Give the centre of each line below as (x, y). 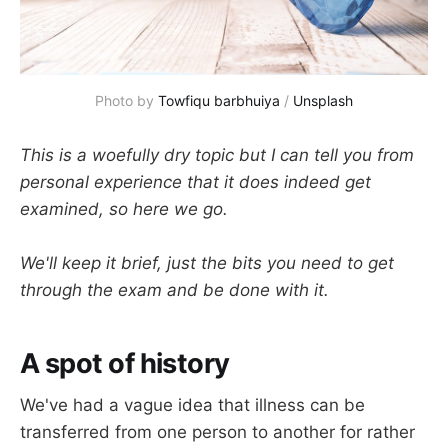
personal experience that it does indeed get (195, 181)
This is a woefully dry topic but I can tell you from (217, 154)
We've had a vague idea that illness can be (192, 405)
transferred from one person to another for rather (217, 432)
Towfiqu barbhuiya (219, 100)
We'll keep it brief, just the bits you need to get (207, 263)
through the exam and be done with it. (174, 290)
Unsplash (323, 100)
